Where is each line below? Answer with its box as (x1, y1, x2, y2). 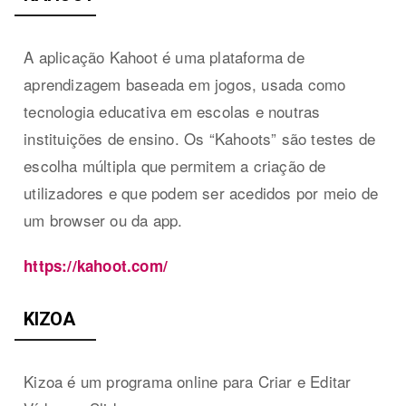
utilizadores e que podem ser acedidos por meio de (24, 180, 379, 204)
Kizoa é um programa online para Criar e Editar (24, 369, 352, 392)
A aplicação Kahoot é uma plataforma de (24, 44, 304, 68)
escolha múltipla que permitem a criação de (24, 153, 326, 177)
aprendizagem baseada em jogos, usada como (24, 72, 346, 95)
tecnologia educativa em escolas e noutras (24, 99, 321, 122)
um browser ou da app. (24, 208, 183, 231)
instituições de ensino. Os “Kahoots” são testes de (24, 126, 376, 150)
